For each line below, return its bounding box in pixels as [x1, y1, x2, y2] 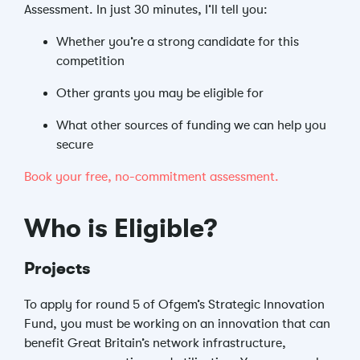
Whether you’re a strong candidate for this [56, 35, 299, 49]
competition [56, 54, 125, 68]
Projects [24, 259, 90, 278]
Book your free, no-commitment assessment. [24, 170, 279, 184]
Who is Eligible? [24, 214, 217, 243]
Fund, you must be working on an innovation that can [24, 317, 330, 331]
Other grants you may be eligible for [56, 86, 264, 100]
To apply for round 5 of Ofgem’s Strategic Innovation [24, 297, 325, 312]
